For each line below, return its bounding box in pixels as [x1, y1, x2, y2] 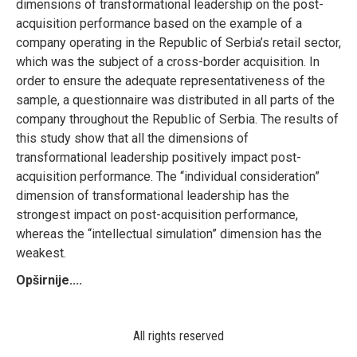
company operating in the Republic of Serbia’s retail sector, [16, 34, 341, 50]
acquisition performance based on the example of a [16, 15, 302, 31]
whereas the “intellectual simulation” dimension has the [16, 226, 322, 241]
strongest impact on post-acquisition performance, [16, 206, 298, 222]
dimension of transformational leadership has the [16, 187, 289, 203]
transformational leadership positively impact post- [16, 149, 301, 165]
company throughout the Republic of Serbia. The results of [16, 111, 339, 127]
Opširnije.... [16, 272, 82, 288]
